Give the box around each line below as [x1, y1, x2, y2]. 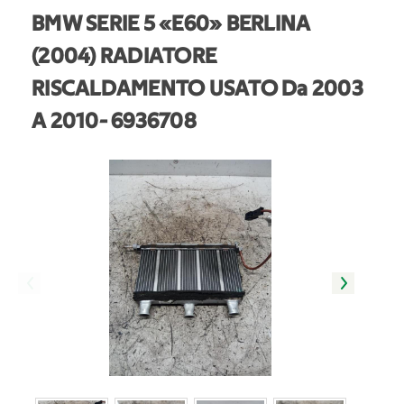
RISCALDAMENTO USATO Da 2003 [32, 78, 363, 101]
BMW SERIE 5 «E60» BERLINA [32, 14, 311, 36]
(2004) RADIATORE [32, 46, 216, 69]
